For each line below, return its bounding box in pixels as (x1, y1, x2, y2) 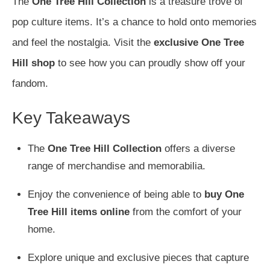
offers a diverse (161, 143, 235, 154)
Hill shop (12, 57, 55, 69)
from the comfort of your (129, 206, 242, 218)
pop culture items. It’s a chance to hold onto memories (12, 16, 257, 28)
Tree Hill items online (27, 206, 130, 218)
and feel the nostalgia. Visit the (12, 37, 154, 48)
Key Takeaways (12, 108, 130, 127)
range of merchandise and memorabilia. (27, 160, 206, 172)
